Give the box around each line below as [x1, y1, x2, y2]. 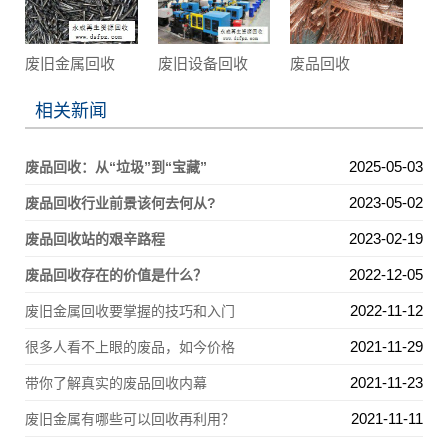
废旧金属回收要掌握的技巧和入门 [25, 302, 235, 319]
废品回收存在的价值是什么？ [25, 266, 207, 283]
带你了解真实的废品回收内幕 [25, 374, 207, 391]
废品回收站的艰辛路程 [25, 230, 165, 247]
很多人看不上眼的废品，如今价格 [25, 338, 235, 355]
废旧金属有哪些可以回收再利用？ [25, 410, 235, 427]
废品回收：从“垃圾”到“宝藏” [25, 158, 207, 175]
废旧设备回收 [157, 54, 248, 72]
